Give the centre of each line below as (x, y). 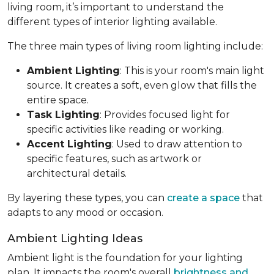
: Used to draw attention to (177, 144)
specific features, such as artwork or (114, 158)
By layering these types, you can (87, 198)
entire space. (58, 100)
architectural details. (77, 173)
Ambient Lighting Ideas (75, 238)
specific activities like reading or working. (125, 129)
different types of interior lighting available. (112, 21)
